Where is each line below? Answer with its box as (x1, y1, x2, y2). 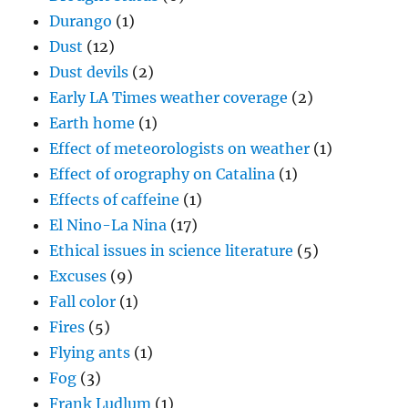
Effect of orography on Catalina (49, 165, 276, 184)
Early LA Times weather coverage (49, 88, 289, 107)
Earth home (49, 114, 136, 133)
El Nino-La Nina (49, 216, 168, 235)
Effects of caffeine (49, 190, 180, 209)
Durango (49, 12, 113, 31)
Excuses (49, 267, 107, 286)
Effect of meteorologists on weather (49, 139, 311, 158)
